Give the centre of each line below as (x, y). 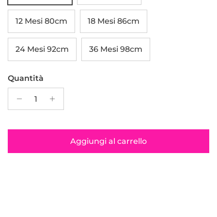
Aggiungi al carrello (108, 141)
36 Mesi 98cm (116, 49)
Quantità (26, 78)
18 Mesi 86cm (114, 21)
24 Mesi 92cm (42, 49)
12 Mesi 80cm (41, 21)
